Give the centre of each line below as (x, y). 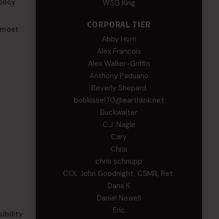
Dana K (119, 186)
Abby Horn (119, 39)
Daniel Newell (119, 198)
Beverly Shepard (119, 88)
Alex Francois (119, 51)
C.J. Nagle (119, 125)
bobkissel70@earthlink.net (119, 100)
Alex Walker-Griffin (119, 64)
